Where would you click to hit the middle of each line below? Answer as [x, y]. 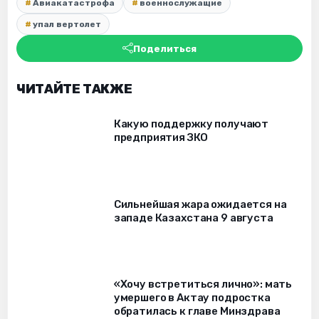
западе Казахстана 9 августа [193, 218]
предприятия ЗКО [161, 138]
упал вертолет [67, 25]
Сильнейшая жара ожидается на [200, 204]
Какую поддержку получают [191, 124]
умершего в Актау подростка [192, 298]
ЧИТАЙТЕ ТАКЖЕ [74, 89]
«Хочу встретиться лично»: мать [203, 284]
